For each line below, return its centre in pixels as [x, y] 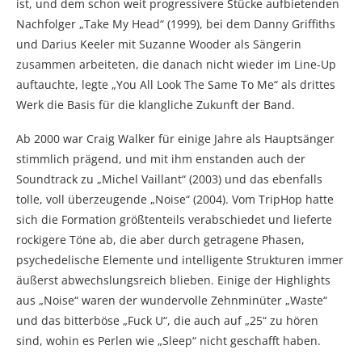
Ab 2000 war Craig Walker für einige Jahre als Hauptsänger [175, 139]
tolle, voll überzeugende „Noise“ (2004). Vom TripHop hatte [175, 200]
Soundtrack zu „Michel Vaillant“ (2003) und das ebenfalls [169, 179]
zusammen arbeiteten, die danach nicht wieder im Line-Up [176, 65]
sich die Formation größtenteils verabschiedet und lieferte [174, 220]
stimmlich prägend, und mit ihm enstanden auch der [161, 159]
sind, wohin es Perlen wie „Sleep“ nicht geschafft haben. [168, 341]
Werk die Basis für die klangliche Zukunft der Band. [156, 105]
